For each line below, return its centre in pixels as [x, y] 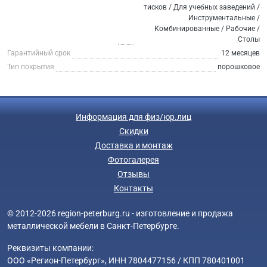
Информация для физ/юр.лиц [133, 117]
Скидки [133, 131]
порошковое [239, 66]
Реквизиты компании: [50, 248]
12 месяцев [240, 53]
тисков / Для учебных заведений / [202, 7]
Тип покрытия [31, 66]
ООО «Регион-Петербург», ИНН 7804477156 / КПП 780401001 [126, 260]
